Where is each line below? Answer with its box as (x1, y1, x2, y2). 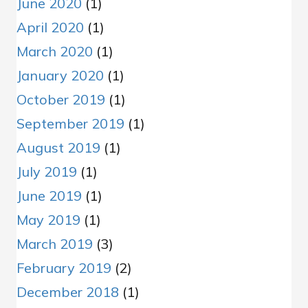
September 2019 (16, 115, 124, 133)
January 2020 (16, 67, 104, 85)
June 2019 (16, 187, 82, 205)
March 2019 (16, 235, 93, 253)
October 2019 (16, 91, 105, 109)
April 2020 (16, 19, 84, 36)
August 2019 (16, 139, 100, 157)
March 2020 (16, 43, 93, 60)
